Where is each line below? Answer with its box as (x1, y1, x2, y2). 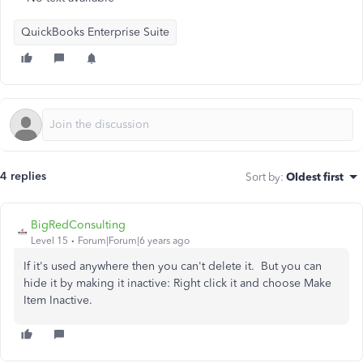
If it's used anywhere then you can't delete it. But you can (23, 259, 322, 273)
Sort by (246, 170, 280, 183)
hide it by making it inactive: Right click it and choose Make (23, 276, 331, 290)
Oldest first (286, 170, 344, 183)
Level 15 (31, 235, 68, 246)
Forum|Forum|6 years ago (78, 235, 190, 246)
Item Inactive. (23, 293, 92, 307)
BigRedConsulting (31, 218, 126, 232)
